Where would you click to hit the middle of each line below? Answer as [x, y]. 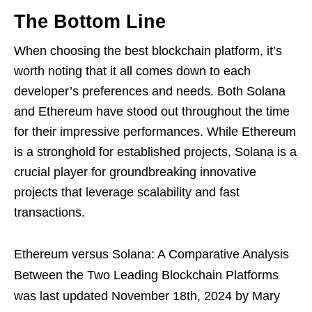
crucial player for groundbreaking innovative [135, 172]
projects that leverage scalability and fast [127, 193]
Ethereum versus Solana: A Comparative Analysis [151, 255]
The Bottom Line [90, 22]
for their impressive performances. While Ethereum [155, 132]
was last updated [63, 296]
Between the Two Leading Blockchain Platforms [146, 275]
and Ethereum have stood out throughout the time [152, 112]
